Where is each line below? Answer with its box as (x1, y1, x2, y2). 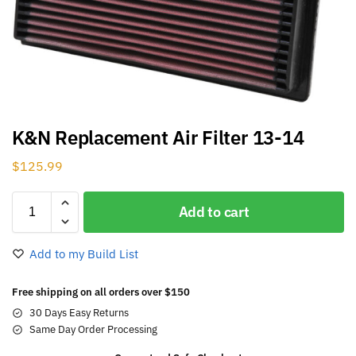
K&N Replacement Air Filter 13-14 (12, 125, 304, 150)
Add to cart (178, 202, 250, 221)
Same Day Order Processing (29, 322, 157, 336)
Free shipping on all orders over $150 (12, 284, 190, 299)
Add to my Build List (29, 246, 138, 261)
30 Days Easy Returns (29, 305, 129, 319)
